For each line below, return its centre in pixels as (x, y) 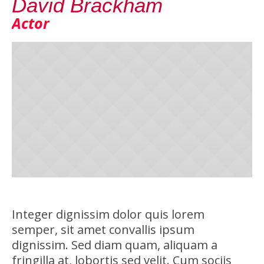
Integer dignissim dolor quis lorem (108, 214)
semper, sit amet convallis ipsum (103, 229)
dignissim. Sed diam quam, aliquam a (114, 245)
